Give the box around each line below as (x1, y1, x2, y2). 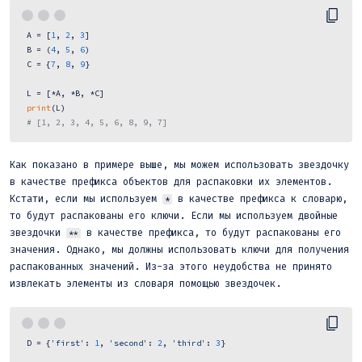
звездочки (10, 225, 66, 239)
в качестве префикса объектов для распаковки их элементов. (10, 175, 332, 188)
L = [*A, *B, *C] (22, 87, 104, 99)
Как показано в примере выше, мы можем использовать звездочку (10, 158, 349, 171)
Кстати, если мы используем (10, 192, 162, 205)
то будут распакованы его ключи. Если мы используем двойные (10, 208, 338, 222)
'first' (51, 337, 85, 348)
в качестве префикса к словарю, (172, 192, 347, 205)
